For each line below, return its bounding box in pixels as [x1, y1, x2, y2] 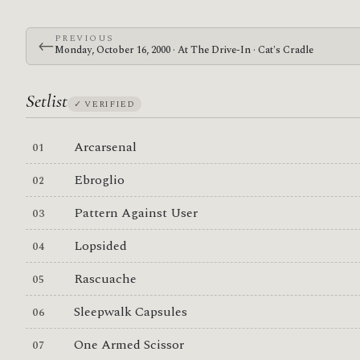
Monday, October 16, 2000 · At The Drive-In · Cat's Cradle [54, 42, 313, 58]
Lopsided [73, 235, 127, 256]
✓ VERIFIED [74, 96, 135, 111]
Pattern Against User [73, 202, 198, 223]
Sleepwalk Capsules [73, 301, 187, 321]
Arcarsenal [73, 137, 137, 157]
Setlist [26, 89, 67, 112]
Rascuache [73, 268, 137, 288]
